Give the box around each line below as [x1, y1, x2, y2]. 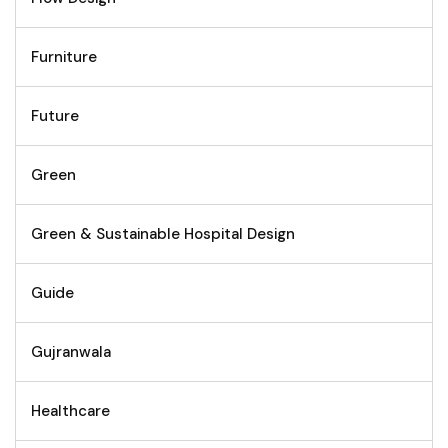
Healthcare [31, 400, 110, 421]
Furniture [31, 46, 97, 67]
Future [31, 105, 79, 126]
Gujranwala [31, 341, 111, 362]
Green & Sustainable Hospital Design [31, 223, 295, 244]
